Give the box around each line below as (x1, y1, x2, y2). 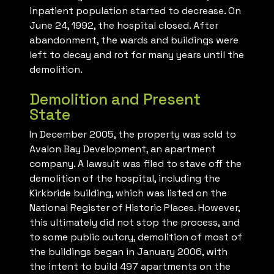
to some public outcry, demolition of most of (29, 231, 242, 244)
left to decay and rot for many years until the (29, 48, 244, 62)
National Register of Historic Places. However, (29, 201, 240, 215)
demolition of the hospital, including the (29, 172, 220, 185)
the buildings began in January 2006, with (29, 245, 228, 259)
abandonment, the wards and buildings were (29, 34, 239, 47)
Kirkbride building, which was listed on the (29, 187, 227, 200)
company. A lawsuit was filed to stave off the (29, 157, 242, 171)
